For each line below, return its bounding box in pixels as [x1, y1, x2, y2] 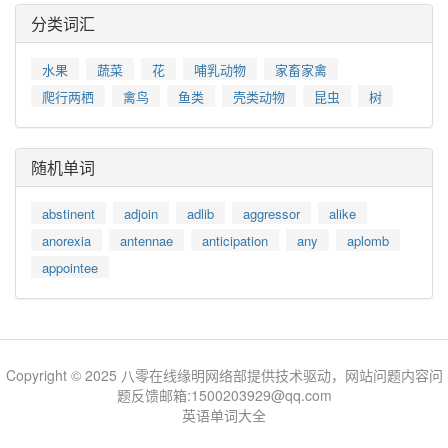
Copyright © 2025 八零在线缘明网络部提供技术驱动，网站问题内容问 [5, 364, 443, 385]
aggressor [243, 203, 300, 223]
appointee [42, 257, 98, 277]
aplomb [347, 230, 389, 250]
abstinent [42, 203, 95, 223]
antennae [120, 230, 173, 250]
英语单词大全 [182, 404, 266, 425]
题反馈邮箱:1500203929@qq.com [116, 384, 332, 405]
